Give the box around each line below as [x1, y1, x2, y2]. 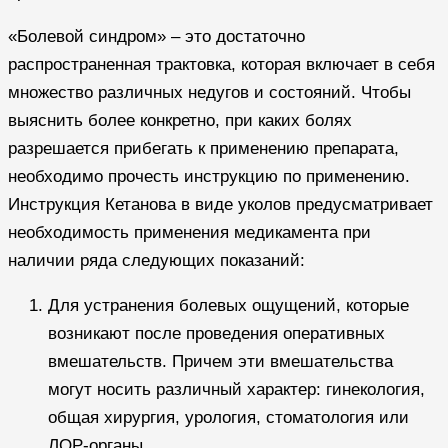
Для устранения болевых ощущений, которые [48, 296, 409, 316]
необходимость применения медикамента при [8, 223, 371, 243]
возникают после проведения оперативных [48, 324, 385, 344]
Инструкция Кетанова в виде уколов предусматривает [8, 195, 433, 215]
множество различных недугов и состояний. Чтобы [8, 83, 411, 103]
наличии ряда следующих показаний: [8, 251, 305, 271]
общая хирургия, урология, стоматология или [48, 408, 409, 428]
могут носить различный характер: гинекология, [48, 380, 425, 400]
